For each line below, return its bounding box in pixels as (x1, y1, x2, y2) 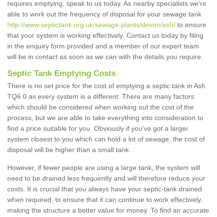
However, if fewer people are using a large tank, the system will (7, 164, 200, 172)
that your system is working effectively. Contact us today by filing (7, 31, 203, 40)
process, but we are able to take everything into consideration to (7, 114, 203, 122)
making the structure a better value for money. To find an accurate (7, 206, 209, 215)
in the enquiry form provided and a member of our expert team (7, 42, 199, 50)
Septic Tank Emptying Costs (7, 69, 118, 78)
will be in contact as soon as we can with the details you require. (7, 53, 205, 61)
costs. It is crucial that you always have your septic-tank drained (7, 185, 202, 193)
